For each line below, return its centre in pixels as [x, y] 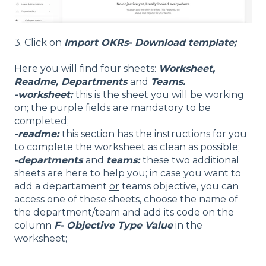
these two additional [191, 160]
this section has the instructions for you [154, 134]
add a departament [62, 186]
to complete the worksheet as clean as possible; [127, 147]
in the [188, 226]
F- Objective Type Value [113, 226]
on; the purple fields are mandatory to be [113, 108]
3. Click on [39, 43]
